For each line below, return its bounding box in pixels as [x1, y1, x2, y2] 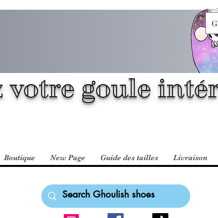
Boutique [4, 153, 35, 162]
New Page [50, 153, 85, 162]
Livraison [173, 153, 207, 162]
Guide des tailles [100, 153, 158, 162]
